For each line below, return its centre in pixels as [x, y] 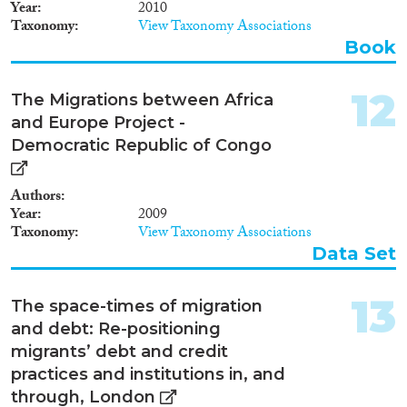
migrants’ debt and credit [119, 351]
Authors [36, 197]
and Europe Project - [98, 122]
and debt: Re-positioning [116, 328]
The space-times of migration [137, 306]
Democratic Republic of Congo [141, 145]
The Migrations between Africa [142, 99]
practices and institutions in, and [148, 374]
